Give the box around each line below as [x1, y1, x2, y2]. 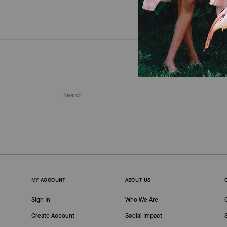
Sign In [31, 196, 50, 204]
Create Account [31, 212, 74, 220]
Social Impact [125, 212, 162, 220]
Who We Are [125, 196, 158, 204]
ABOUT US [125, 177, 151, 183]
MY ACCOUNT [31, 177, 66, 183]
